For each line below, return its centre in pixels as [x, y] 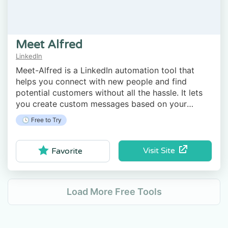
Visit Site [161, 151]
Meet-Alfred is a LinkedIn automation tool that [105, 70]
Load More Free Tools [114, 191]
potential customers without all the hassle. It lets [109, 93]
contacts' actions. [50, 115]
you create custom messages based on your [101, 104]
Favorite [67, 151]
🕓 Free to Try [41, 120]
